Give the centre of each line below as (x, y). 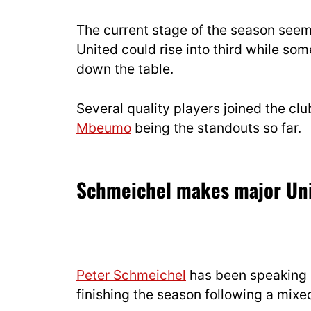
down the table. (125, 68)
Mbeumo (104, 127)
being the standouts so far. (216, 127)
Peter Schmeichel (131, 275)
